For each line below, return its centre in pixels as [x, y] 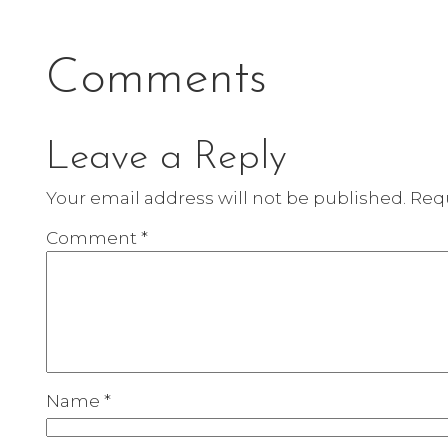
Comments [157, 79]
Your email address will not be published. [226, 197]
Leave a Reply [167, 157]
